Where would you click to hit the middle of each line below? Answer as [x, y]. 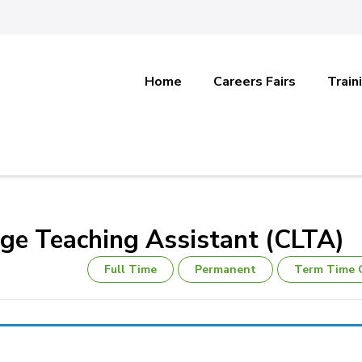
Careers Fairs [255, 82]
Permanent [225, 269]
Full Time [130, 269]
